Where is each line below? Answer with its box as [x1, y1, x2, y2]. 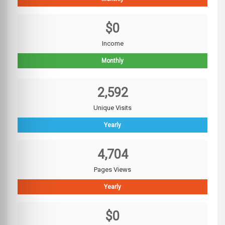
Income [101, 40, 124, 48]
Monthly [101, 57, 124, 65]
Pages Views [94, 166, 131, 174]
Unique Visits [93, 104, 132, 112]
